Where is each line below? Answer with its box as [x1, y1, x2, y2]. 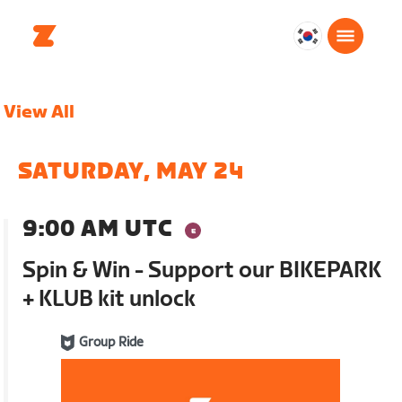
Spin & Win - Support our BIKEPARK [22, 258, 382, 284]
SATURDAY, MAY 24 [18, 159, 245, 185]
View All [4, 101, 75, 123]
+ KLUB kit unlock [22, 286, 197, 312]
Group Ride [79, 335, 144, 350]
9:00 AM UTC [22, 216, 173, 242]
